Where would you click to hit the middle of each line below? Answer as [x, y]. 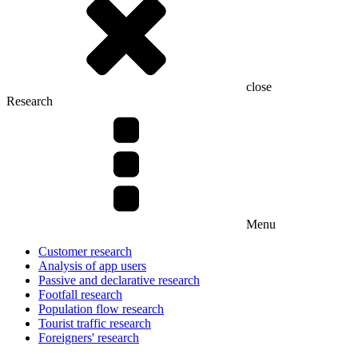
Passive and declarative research [119, 280]
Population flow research [101, 308]
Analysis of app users [92, 265]
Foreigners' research [89, 337]
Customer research [85, 251]
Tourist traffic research [95, 323]
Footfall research [80, 294]
